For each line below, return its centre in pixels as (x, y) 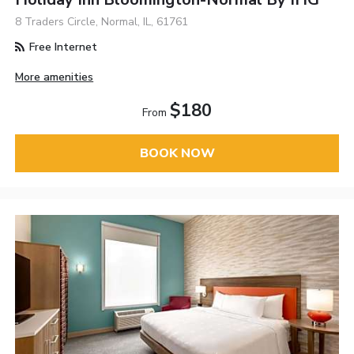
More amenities (55, 77)
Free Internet (62, 47)
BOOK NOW (177, 153)
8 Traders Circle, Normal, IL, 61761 (102, 21)
